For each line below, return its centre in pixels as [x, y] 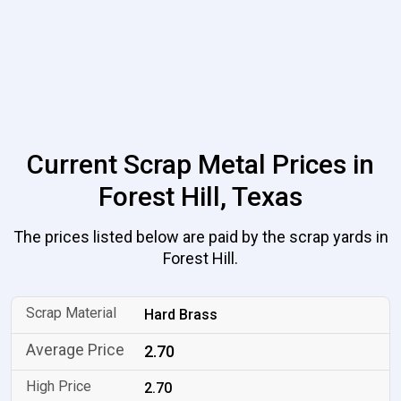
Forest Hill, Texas [200, 196]
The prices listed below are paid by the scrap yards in [200, 237]
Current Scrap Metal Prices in [200, 164]
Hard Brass [181, 315]
